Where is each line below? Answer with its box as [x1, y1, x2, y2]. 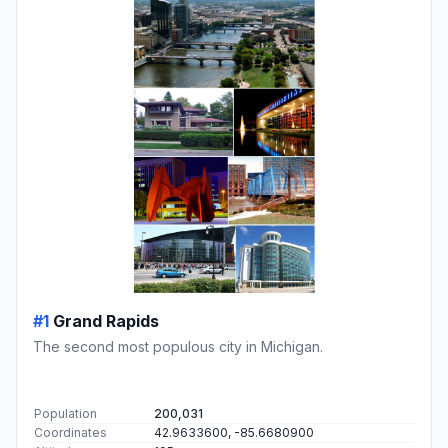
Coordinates [34, 424, 107, 440]
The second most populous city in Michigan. [33, 337, 323, 355]
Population [34, 405, 97, 421]
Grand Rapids [53, 310, 159, 331]
